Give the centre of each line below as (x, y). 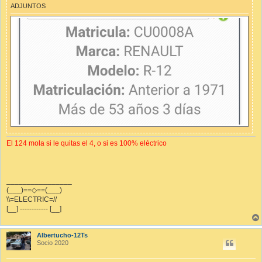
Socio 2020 (53, 242)
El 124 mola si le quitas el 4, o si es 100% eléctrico (87, 143)
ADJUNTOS (28, 6)
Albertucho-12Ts (63, 235)
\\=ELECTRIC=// (32, 199)
